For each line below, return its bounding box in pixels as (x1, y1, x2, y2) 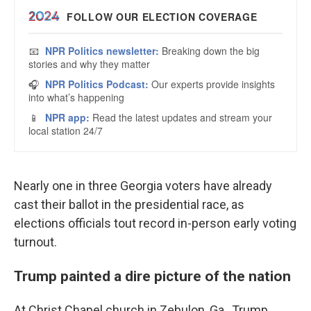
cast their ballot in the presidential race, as (14, 197, 244, 212)
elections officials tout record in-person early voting (14, 216, 296, 230)
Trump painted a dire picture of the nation (14, 267, 291, 285)
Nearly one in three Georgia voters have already (14, 178, 272, 193)
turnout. (14, 235, 57, 249)
